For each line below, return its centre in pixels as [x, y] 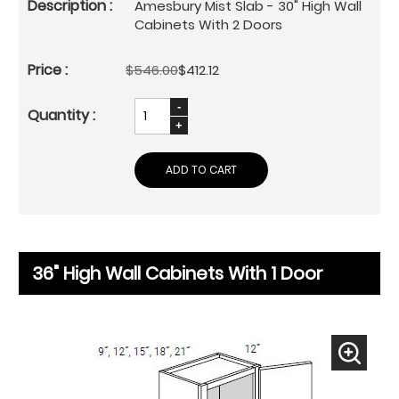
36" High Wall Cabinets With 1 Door [178, 273]
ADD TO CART [201, 169]
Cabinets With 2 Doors [208, 24]
